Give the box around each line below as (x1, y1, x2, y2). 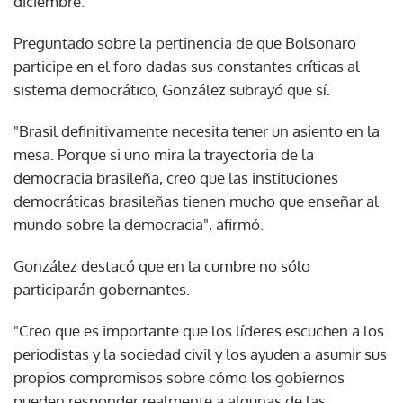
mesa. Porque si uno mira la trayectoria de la (13, 144, 314, 164)
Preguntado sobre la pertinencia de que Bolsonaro (13, 32, 356, 52)
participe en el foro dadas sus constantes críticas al (13, 56, 360, 76)
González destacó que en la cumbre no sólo (13, 255, 310, 275)
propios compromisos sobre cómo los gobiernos (13, 367, 345, 387)
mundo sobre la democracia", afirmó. (13, 214, 264, 234)
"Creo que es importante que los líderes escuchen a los (13, 320, 384, 340)
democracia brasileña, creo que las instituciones (13, 167, 338, 187)
